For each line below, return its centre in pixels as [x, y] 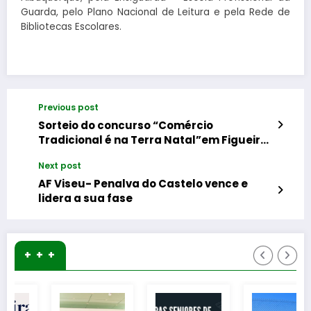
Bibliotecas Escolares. [71, 26]
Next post [60, 165]
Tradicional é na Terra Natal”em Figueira [153, 140]
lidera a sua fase [85, 198]
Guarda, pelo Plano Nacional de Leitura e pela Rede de [155, 12]
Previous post [68, 107]
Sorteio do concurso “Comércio [126, 125]
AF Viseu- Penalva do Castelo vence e [143, 183]
